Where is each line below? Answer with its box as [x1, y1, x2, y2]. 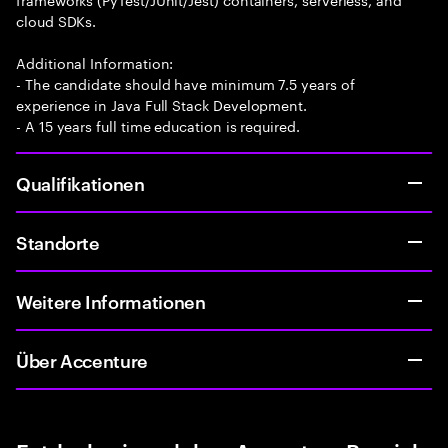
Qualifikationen [16, 170, 145, 195]
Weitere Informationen [16, 288, 206, 313]
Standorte [16, 229, 100, 254]
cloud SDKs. [16, 9, 97, 31]
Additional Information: [16, 51, 174, 73]
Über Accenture [16, 347, 148, 372]
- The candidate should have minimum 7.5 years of [16, 72, 355, 94]
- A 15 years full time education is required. [16, 114, 300, 136]
